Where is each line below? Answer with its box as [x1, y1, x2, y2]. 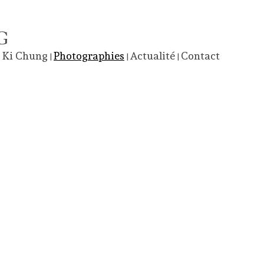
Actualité [130, 49, 175, 62]
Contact [181, 49, 220, 62]
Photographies [54, 49, 124, 62]
